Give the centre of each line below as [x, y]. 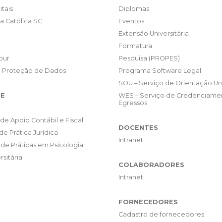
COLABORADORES [151, 165]
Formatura [135, 46]
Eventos [131, 21]
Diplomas [134, 9]
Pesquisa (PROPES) [149, 58]
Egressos [133, 103]
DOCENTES [138, 128]
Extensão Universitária [154, 34]
